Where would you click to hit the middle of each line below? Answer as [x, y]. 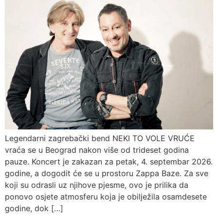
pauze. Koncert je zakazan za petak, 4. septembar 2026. [109, 161]
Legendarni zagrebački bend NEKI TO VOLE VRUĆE [100, 138]
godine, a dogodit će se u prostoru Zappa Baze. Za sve [107, 173]
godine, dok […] [34, 208]
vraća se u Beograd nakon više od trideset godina [97, 150]
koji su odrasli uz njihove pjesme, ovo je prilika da [97, 185]
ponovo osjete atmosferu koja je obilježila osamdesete [106, 196]
